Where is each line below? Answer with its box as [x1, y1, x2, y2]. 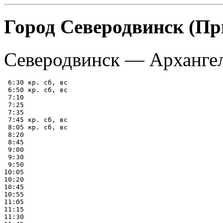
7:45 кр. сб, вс [4, 116, 68, 124]
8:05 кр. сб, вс [4, 123, 68, 131]
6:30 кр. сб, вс [4, 79, 68, 87]
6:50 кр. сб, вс [4, 86, 68, 94]
